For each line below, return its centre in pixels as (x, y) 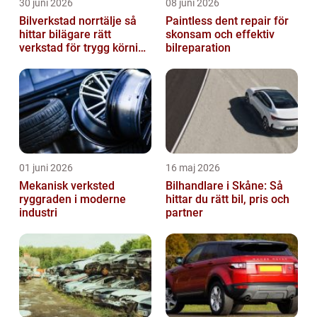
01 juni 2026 (46, 168)
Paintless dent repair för (227, 21)
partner (184, 213)
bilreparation (198, 48)
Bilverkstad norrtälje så (72, 21)
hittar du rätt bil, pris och (227, 200)
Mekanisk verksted (67, 186)
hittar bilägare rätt (65, 35)
